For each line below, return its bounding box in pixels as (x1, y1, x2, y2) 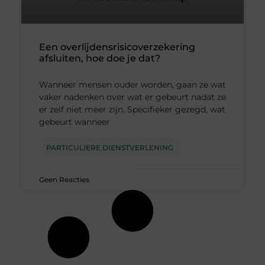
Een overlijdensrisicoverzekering (38, 41, 195, 53)
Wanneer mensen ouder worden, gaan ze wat (38, 79, 226, 91)
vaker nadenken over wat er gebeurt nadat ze (38, 92, 226, 103)
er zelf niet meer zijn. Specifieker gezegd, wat (38, 104, 225, 115)
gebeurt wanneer (38, 117, 110, 128)
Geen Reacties (38, 175, 89, 185)
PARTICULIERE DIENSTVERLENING (46, 143, 173, 153)
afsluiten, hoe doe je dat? (38, 53, 160, 64)
